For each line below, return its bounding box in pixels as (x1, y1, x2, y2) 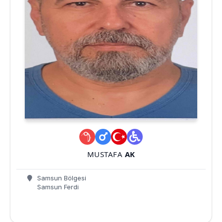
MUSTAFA (87, 149, 125, 159)
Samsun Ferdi (35, 182, 79, 191)
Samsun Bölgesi (35, 173, 86, 182)
